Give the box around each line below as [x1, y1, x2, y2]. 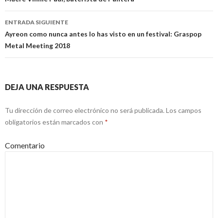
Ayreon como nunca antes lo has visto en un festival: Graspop [5, 30, 201, 38]
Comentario [5, 141, 45, 150]
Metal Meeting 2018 [5, 41, 70, 50]
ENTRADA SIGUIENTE [5, 18, 68, 26]
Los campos [164, 106, 201, 115]
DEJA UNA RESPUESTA [5, 82, 89, 92]
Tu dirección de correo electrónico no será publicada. [5, 106, 164, 115]
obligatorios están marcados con [5, 118, 105, 127]
